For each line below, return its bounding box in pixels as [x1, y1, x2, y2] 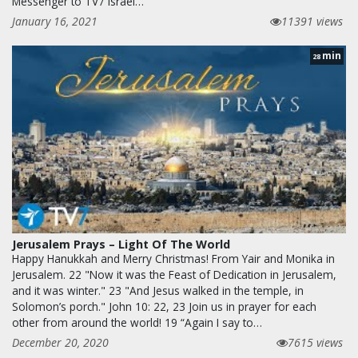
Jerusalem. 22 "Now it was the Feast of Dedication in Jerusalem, [12, 266, 336, 282]
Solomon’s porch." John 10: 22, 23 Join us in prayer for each [12, 298, 316, 314]
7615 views [288, 334, 343, 350]
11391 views [281, 13, 343, 29]
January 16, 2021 [12, 13, 97, 29]
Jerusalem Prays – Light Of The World [12, 236, 230, 252]
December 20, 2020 [12, 334, 109, 350]
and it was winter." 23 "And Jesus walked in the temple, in [12, 282, 304, 298]
